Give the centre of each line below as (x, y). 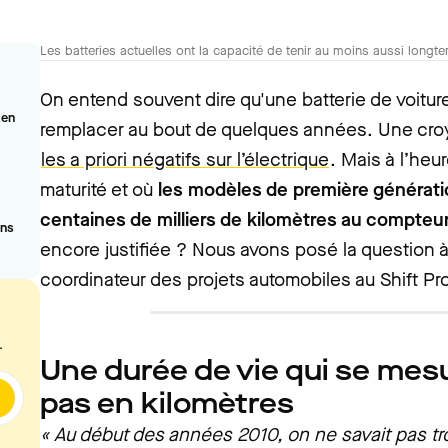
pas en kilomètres (167, 403)
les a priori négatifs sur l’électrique (185, 159)
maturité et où (99, 189)
